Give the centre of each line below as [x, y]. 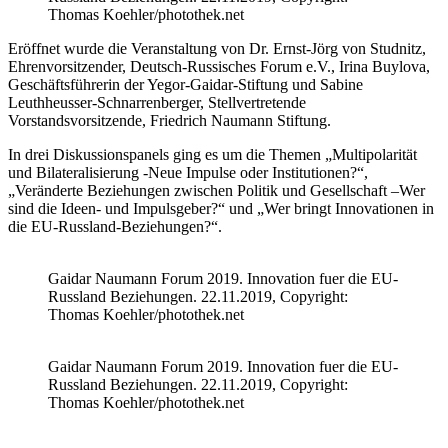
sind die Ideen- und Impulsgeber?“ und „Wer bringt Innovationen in [221, 208]
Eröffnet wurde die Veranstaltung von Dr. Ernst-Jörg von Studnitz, [217, 48]
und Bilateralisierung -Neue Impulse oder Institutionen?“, [188, 172]
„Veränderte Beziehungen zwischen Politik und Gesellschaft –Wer [216, 190]
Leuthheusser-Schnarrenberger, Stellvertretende [157, 102]
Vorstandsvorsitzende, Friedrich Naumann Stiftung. [169, 120]
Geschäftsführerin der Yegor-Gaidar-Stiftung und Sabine [185, 84]
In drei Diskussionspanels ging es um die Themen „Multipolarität [212, 154]
